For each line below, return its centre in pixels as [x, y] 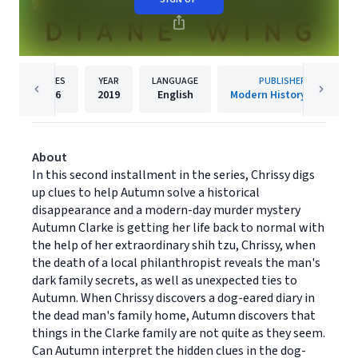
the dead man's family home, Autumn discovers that [174, 316]
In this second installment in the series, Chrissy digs [173, 175]
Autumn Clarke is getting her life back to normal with [178, 228]
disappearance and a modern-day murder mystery [166, 210]
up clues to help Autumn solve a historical [146, 193]
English [175, 95]
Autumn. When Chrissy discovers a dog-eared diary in [173, 298]
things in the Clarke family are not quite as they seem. [179, 333]
